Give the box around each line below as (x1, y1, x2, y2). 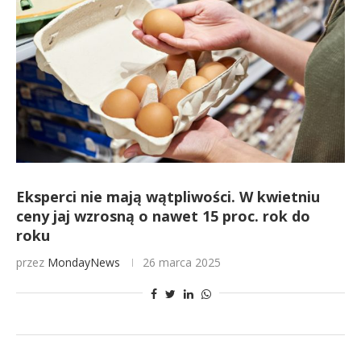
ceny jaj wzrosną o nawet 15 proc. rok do (16, 206, 310, 226)
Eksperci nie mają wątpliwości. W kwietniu (16, 187, 320, 206)
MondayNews (48, 255, 120, 270)
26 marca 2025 (143, 255, 221, 270)
